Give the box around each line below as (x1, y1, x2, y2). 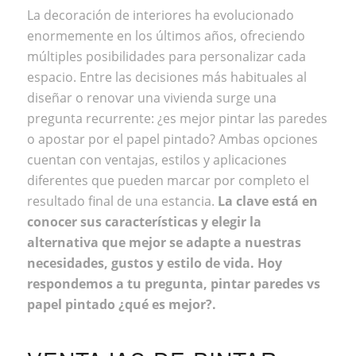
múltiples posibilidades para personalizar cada (26, 48, 306, 66)
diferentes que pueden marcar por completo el (26, 172, 309, 190)
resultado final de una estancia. (26, 192, 218, 211)
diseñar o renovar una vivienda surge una (26, 89, 277, 107)
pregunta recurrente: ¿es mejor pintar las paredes (26, 110, 327, 128)
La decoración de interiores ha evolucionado (26, 6, 294, 25)
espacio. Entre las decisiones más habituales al (26, 68, 307, 87)
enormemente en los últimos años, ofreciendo (26, 27, 305, 45)
